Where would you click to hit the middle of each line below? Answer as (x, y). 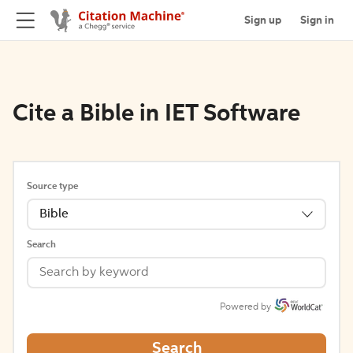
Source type (52, 187)
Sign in (317, 20)
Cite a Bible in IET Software (156, 114)
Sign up (263, 20)
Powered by (245, 307)
